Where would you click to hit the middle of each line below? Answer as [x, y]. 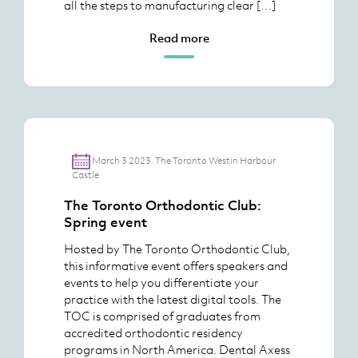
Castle [86, 175]
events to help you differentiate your [161, 282]
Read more [179, 38]
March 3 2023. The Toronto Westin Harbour [183, 160]
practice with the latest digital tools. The [173, 299]
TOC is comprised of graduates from [162, 316]
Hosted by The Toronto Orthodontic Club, [177, 249]
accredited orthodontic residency [153, 332]
